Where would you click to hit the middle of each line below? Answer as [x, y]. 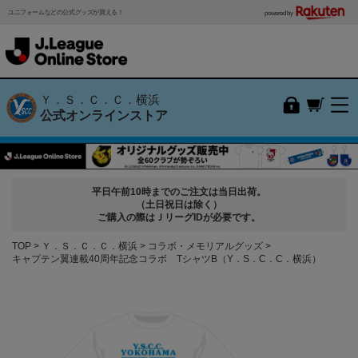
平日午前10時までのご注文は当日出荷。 [179, 191]
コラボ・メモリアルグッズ [205, 246]
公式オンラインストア [104, 115]
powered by [279, 13]
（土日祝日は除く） [179, 204]
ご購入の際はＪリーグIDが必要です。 [179, 217]
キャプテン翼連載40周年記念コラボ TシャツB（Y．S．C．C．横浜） [167, 259]
